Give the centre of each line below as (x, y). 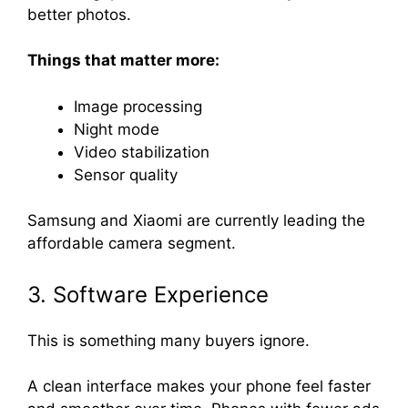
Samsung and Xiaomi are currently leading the (196, 221)
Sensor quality (126, 174)
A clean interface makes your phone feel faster (199, 387)
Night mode (117, 129)
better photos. (79, 14)
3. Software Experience (148, 294)
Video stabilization (142, 152)
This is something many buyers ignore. (168, 340)
